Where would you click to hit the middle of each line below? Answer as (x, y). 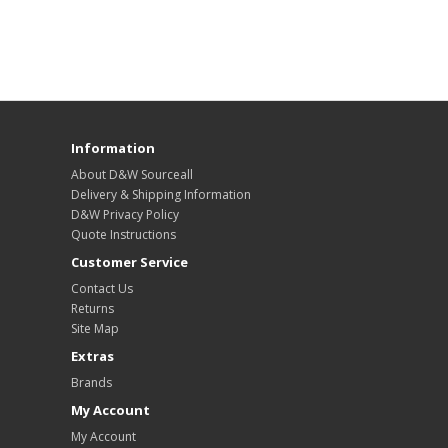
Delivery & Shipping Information (161, 194)
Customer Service (129, 262)
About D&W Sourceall (132, 174)
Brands (91, 382)
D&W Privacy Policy (125, 214)
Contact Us (102, 288)
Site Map (95, 328)
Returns (92, 308)
